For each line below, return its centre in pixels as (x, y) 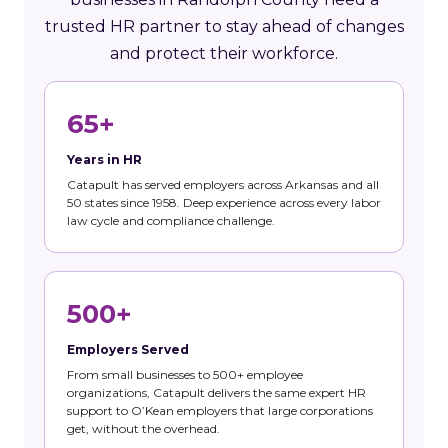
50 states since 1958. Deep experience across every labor (224, 202)
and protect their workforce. (224, 53)
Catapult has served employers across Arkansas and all (223, 184)
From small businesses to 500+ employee (185, 374)
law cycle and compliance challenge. (171, 220)
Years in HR (104, 159)
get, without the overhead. (143, 428)
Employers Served (128, 349)
